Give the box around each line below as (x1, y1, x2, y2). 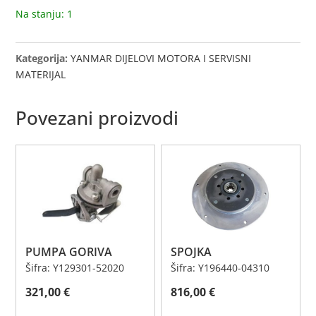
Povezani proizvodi (16, 104, 179, 130)
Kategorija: (16, 51, 71, 65)
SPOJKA (171, 244, 212, 260)
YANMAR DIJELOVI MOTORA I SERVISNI (71, 51, 252, 65)
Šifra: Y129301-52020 (25, 261, 125, 275)
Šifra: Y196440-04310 (171, 261, 270, 275)
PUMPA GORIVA (25, 244, 113, 260)
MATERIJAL (16, 67, 66, 81)
